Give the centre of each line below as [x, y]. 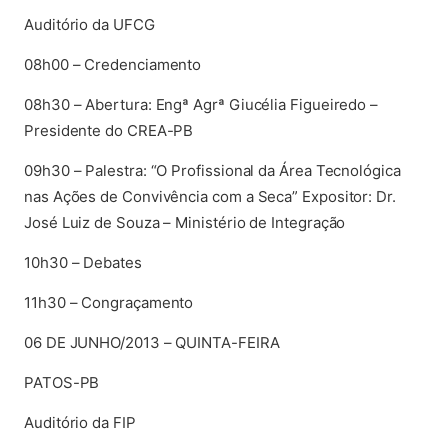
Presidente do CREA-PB [109, 130]
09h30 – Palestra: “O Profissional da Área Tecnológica [212, 170]
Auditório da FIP [80, 422]
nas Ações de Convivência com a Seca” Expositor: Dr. [210, 196]
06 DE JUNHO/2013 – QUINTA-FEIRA [152, 342]
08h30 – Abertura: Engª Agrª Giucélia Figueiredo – [201, 104]
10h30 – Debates [83, 262]
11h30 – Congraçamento [109, 302]
